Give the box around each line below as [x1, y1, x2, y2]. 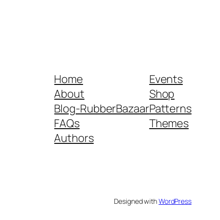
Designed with [114, 196, 159, 206]
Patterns [149, 101, 192, 116]
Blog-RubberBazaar [54, 101, 149, 116]
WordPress [158, 196, 192, 206]
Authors [54, 131, 94, 146]
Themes [149, 116, 189, 131]
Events [149, 72, 183, 87]
